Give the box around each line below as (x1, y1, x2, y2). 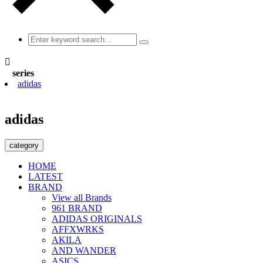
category (9, 140, 39, 150)
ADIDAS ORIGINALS (52, 213, 142, 224)
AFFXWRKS (52, 224, 104, 234)
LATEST (28, 171, 63, 181)
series (12, 68, 34, 78)
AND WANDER (52, 245, 116, 255)
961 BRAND (52, 203, 102, 213)
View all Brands (52, 192, 112, 203)
